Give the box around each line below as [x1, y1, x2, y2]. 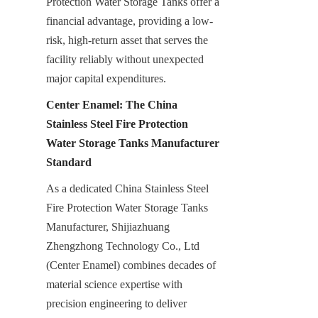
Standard [46, 155, 92, 168]
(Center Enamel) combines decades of [46, 258, 216, 271]
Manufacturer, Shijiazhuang [46, 220, 170, 233]
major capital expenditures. [46, 72, 166, 84]
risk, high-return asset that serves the [46, 33, 208, 46]
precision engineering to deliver [46, 297, 187, 309]
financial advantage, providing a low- [46, 14, 213, 27]
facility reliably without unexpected [46, 53, 204, 65]
